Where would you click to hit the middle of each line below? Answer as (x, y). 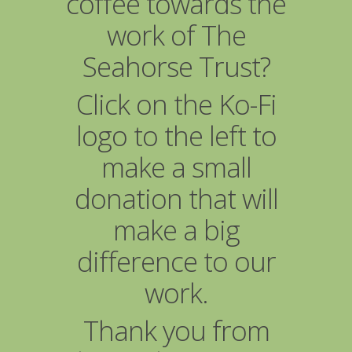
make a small (176, 167)
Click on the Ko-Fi (176, 104)
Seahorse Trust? (176, 66)
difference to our (176, 261)
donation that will (176, 198)
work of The (176, 35)
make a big (176, 229)
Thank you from (176, 330)
